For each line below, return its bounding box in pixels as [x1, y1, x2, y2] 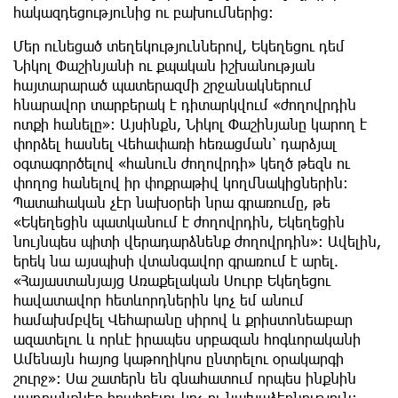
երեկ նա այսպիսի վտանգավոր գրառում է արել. [13, 251, 338, 269]
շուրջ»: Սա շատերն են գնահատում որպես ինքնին [13, 369, 356, 386]
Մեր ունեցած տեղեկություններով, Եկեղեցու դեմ [13, 36, 345, 54]
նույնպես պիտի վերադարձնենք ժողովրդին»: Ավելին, [13, 232, 381, 250]
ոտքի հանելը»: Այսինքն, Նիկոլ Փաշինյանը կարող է [13, 115, 367, 132]
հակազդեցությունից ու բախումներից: [13, 3, 274, 20]
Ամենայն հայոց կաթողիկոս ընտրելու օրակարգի [13, 349, 344, 367]
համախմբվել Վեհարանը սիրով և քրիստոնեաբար [13, 310, 353, 328]
